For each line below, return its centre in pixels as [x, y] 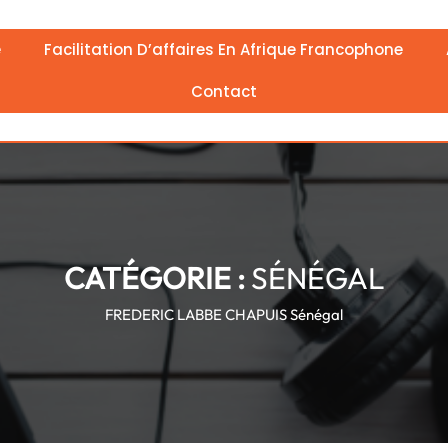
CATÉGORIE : [157, 278]
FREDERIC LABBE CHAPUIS [196, 314]
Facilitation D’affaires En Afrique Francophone [223, 49]
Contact [224, 91]
